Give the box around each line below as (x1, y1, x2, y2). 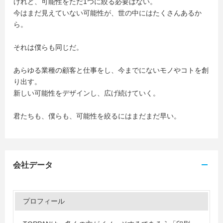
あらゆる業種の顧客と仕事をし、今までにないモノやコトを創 (13, 66, 209, 74)
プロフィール (23, 197, 65, 205)
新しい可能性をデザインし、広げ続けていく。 (13, 89, 160, 97)
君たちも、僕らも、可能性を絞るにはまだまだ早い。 (13, 111, 181, 120)
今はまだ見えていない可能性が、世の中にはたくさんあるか (13, 8, 202, 17)
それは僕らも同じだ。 (13, 43, 83, 51)
